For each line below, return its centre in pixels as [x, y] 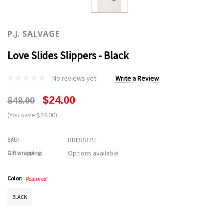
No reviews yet [74, 78]
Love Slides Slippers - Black [68, 55]
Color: [15, 178]
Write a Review [137, 78]
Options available [93, 153]
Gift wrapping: [25, 153]
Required [36, 179]
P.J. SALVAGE [33, 34]
